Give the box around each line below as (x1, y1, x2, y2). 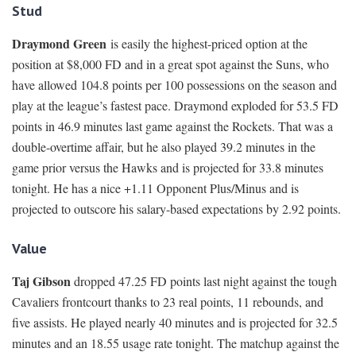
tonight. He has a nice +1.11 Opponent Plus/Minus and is (12, 180, 299, 197)
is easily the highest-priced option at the (106, 35, 308, 52)
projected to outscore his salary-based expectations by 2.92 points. (12, 200, 341, 218)
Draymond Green (12, 34, 106, 53)
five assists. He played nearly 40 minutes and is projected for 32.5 (12, 314, 338, 331)
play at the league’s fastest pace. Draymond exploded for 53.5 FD (12, 97, 339, 114)
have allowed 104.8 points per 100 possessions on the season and (12, 76, 337, 94)
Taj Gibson (12, 272, 71, 291)
